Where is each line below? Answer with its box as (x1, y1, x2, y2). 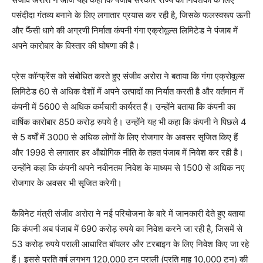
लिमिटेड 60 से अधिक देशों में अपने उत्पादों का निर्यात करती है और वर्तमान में (12, 86, 244, 97)
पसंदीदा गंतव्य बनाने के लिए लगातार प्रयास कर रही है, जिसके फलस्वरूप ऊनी (12, 9, 250, 21)
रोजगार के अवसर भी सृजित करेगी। (12, 177, 122, 189)
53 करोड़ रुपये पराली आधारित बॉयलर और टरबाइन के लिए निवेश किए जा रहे (12, 238, 249, 250)
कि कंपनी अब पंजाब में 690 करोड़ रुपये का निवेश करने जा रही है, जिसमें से (12, 223, 242, 235)
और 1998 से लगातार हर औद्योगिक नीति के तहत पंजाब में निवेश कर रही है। (12, 147, 244, 159)
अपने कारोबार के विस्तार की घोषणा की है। (12, 40, 140, 52)
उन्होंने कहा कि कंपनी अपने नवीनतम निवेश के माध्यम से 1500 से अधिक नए (12, 162, 245, 174)
